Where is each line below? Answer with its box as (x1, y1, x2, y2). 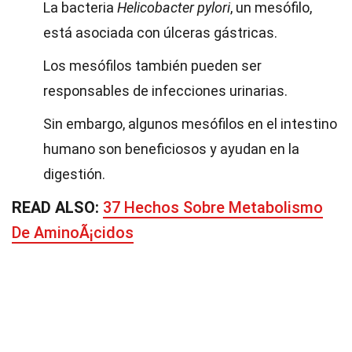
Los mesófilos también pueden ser (43, 57, 262, 74)
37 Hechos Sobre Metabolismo (103, 198, 323, 217)
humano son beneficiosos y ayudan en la (43, 141, 299, 157)
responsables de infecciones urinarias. (43, 82, 288, 99)
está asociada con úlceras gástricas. (43, 24, 277, 41)
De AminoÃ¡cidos (12, 223, 134, 242)
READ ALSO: (12, 198, 103, 217)
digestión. (43, 166, 105, 182)
